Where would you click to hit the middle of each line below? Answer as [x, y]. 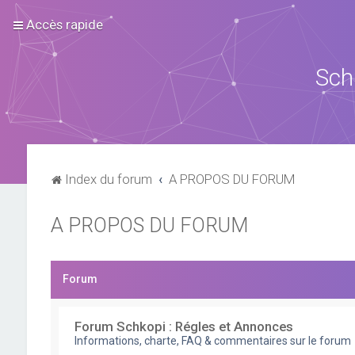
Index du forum [108, 179]
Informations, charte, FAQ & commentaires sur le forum [212, 341]
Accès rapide [65, 25]
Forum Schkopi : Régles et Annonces [183, 326]
